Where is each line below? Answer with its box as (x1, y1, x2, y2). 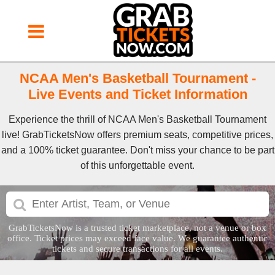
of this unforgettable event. (80, 160, 195, 171)
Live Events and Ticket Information (28, 87, 247, 102)
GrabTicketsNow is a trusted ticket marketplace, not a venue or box (9, 223, 266, 233)
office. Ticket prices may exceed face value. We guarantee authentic (7, 233, 268, 243)
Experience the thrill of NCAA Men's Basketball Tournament (9, 114, 266, 125)
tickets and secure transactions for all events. (52, 244, 223, 254)
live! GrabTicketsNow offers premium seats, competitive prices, (2, 130, 273, 140)
